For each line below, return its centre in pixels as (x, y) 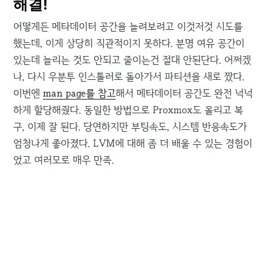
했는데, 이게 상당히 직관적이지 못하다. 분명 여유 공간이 (129, 43)
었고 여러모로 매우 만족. (64, 160)
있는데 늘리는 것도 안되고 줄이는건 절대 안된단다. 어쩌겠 (132, 60)
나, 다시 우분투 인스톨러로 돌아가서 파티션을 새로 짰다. (129, 77)
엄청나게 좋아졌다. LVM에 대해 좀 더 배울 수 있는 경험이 (133, 143)
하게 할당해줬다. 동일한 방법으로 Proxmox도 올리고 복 (128, 110)
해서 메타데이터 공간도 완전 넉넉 (184, 93)
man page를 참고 (80, 93)
